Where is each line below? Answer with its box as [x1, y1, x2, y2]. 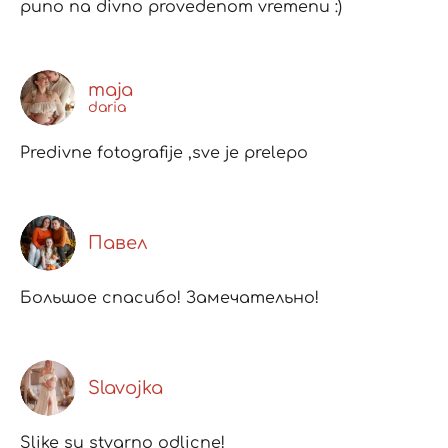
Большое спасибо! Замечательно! [20, 288, 319, 307]
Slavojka [88, 378, 163, 399]
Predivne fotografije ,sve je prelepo [20, 143, 308, 162]
